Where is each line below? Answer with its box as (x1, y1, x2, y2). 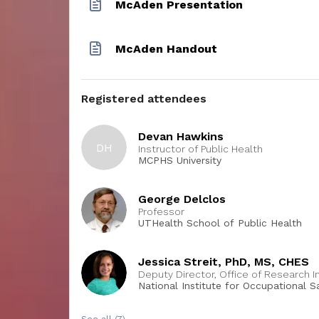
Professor (138, 205, 184, 217)
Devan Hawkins (138, 129, 224, 143)
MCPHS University (138, 154, 221, 166)
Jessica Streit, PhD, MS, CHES (138, 254, 309, 268)
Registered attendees (81, 92, 206, 105)
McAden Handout (115, 41, 217, 56)
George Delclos (138, 192, 226, 206)
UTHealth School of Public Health (138, 216, 302, 229)
